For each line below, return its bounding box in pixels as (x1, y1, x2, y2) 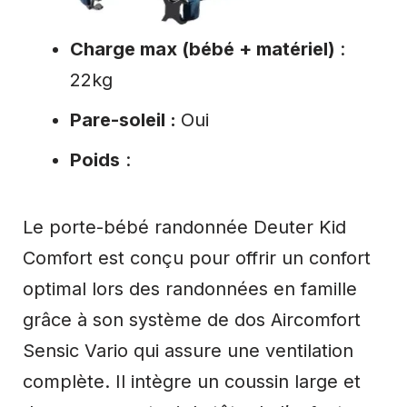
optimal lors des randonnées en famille (23, 278, 357, 301)
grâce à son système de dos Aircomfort (23, 309, 361, 332)
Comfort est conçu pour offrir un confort (23, 247, 371, 270)
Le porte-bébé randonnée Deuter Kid (23, 216, 346, 239)
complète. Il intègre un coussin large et (23, 371, 361, 393)
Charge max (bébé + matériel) (69, 38, 340, 61)
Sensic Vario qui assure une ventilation (23, 340, 353, 362)
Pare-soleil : (69, 109, 181, 132)
